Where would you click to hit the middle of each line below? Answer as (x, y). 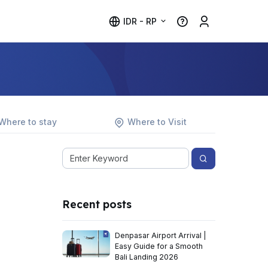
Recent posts (97, 204)
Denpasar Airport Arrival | (161, 235)
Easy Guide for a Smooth (159, 246)
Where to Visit (157, 122)
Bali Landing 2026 (147, 257)
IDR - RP (140, 21)
